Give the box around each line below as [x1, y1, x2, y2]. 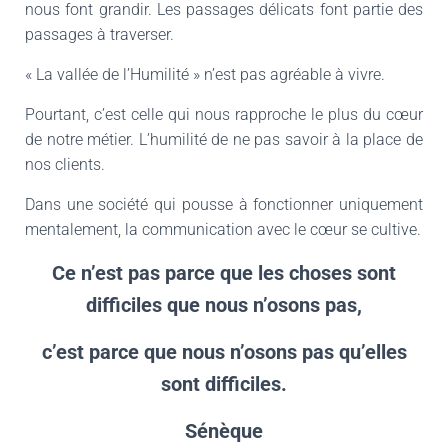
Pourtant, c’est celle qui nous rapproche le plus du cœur [25, 105, 423, 124]
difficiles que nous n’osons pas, [86, 293, 362, 317]
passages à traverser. [25, 25, 174, 44]
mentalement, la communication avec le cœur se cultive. [25, 220, 421, 239]
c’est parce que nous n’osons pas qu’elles [41, 340, 407, 364]
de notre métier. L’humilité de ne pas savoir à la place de [25, 130, 423, 149]
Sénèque [185, 419, 263, 443]
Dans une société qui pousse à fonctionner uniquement [25, 195, 423, 214]
